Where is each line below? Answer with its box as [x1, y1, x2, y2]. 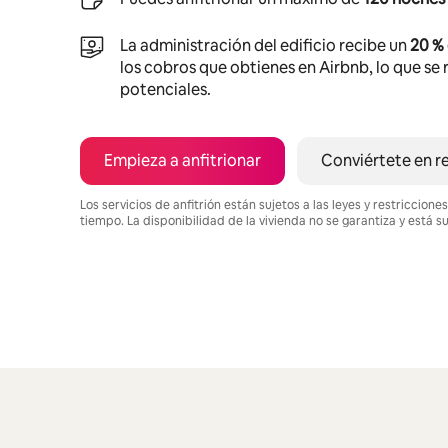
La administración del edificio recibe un [120, 34, 410, 56]
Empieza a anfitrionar [104, 149, 261, 171]
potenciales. [120, 78, 211, 100]
